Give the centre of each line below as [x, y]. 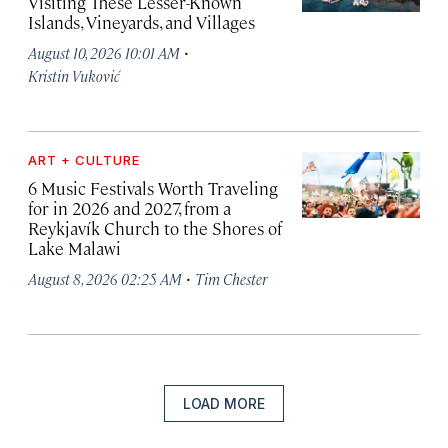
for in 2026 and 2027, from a [129, 208]
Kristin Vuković [73, 76]
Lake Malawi [74, 248]
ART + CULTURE [84, 160]
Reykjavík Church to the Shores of [155, 228]
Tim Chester [231, 279]
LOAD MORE [224, 404]
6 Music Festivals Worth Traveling [153, 188]
